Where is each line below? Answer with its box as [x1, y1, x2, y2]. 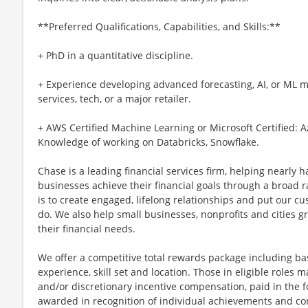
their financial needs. [38, 221, 135, 235]
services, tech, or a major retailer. [38, 91, 191, 105]
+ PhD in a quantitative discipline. [38, 48, 193, 62]
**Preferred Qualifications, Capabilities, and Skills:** [38, 19, 280, 33]
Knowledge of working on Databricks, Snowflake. [38, 135, 259, 148]
